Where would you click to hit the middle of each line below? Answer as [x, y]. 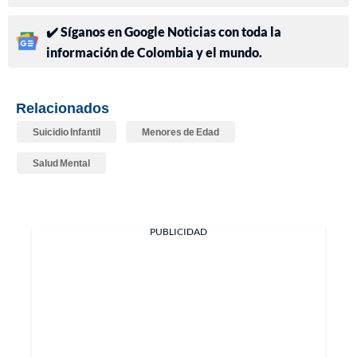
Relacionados [63, 107]
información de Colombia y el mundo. [154, 52]
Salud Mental [61, 163]
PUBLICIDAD [178, 231]
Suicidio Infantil [67, 131]
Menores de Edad [180, 131]
